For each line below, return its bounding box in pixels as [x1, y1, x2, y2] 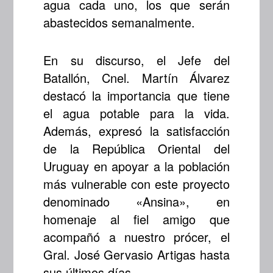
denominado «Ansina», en [43, 192, 230, 210]
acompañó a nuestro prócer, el [43, 227, 230, 246]
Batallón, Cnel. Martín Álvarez [43, 68, 230, 87]
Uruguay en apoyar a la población [43, 157, 230, 175]
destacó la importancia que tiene [43, 86, 230, 104]
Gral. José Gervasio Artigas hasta [43, 245, 230, 263]
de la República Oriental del [43, 139, 230, 157]
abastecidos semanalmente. [43, 13, 196, 31]
